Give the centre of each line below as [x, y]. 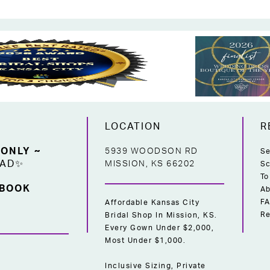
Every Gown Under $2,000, [160, 228]
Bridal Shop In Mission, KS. [161, 215]
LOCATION [133, 127]
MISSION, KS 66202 [150, 164]
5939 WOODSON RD [152, 151]
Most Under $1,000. [146, 240]
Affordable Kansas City [152, 202]
